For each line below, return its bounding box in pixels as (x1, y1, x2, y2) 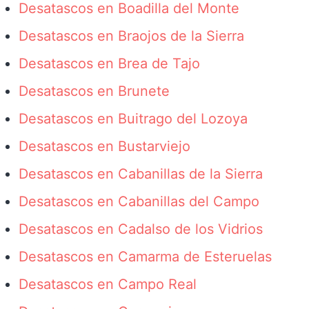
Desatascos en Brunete (18, 83, 170, 99)
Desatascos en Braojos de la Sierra (18, 28, 244, 44)
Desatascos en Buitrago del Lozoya (18, 110, 248, 127)
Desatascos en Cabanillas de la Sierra (18, 166, 263, 182)
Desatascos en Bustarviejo (18, 138, 190, 154)
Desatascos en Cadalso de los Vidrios (18, 221, 263, 237)
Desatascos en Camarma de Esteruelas (18, 248, 272, 265)
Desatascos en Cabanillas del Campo (18, 193, 259, 210)
